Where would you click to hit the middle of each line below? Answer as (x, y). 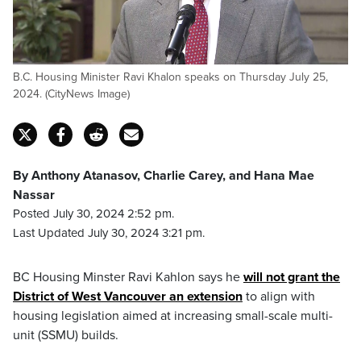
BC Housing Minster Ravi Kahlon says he (128, 277)
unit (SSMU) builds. (66, 335)
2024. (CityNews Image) (71, 94)
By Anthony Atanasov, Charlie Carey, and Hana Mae (164, 176)
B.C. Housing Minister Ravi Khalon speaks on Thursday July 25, (170, 77)
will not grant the (292, 277)
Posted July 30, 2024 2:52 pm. (93, 214)
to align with (279, 297)
